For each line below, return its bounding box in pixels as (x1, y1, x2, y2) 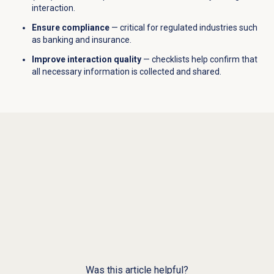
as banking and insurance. (31, 34, 131, 45)
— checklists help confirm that (141, 54, 257, 64)
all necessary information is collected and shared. (31, 66, 221, 76)
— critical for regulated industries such (109, 22, 257, 32)
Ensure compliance (31, 22, 109, 32)
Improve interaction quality (31, 54, 141, 64)
